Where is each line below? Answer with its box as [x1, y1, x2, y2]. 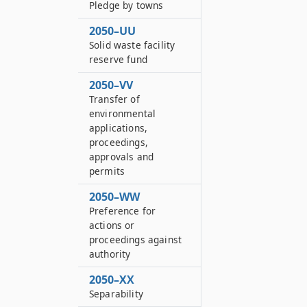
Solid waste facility [89, 38, 175, 51]
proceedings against [89, 233, 182, 246]
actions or [89, 219, 135, 232]
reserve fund [89, 53, 147, 66]
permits [89, 164, 125, 177]
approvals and [89, 150, 154, 163]
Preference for [89, 204, 156, 217]
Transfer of [89, 93, 140, 106]
